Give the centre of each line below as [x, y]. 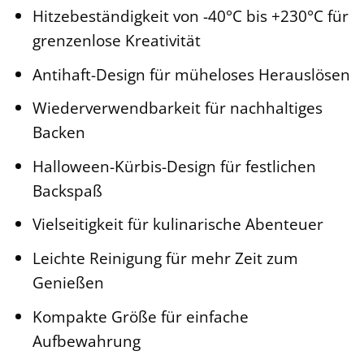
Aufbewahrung [86, 340]
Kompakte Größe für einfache [140, 316]
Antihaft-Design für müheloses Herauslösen [191, 74]
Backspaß [67, 190]
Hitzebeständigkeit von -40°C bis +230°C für [190, 16]
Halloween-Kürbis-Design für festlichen [174, 166]
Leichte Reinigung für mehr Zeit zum [165, 258]
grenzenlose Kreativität [116, 41]
